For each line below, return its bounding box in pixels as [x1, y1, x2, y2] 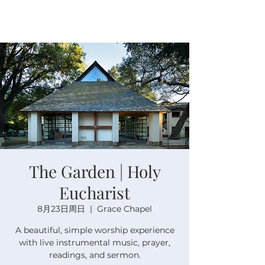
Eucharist [59, 182, 130, 203]
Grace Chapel [97, 203, 152, 214]
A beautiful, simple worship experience [15, 225, 174, 235]
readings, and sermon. [49, 250, 141, 260]
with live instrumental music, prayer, [19, 237, 170, 248]
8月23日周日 [37, 203, 85, 214]
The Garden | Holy [28, 160, 161, 182]
